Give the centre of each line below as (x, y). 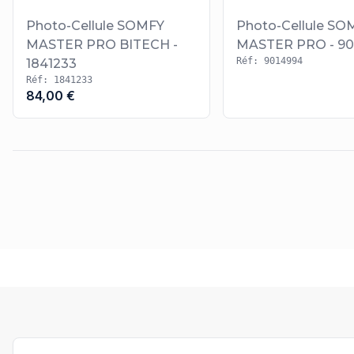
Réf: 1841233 (60, 80)
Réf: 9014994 (269, 61)
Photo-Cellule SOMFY (96, 26)
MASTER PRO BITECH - (102, 45)
